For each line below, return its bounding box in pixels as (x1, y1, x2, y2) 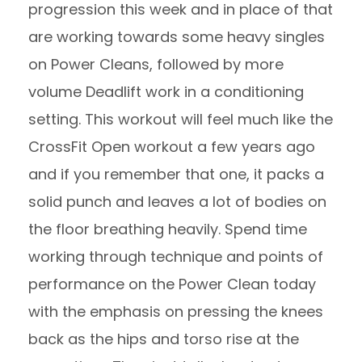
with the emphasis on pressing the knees (28, 301, 323, 322)
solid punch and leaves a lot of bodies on (28, 192, 326, 212)
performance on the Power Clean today (28, 274, 316, 294)
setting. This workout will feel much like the (28, 109, 333, 129)
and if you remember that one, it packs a (28, 164, 324, 184)
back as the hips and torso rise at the (28, 329, 299, 349)
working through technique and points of (28, 246, 323, 267)
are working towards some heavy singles (28, 27, 325, 47)
